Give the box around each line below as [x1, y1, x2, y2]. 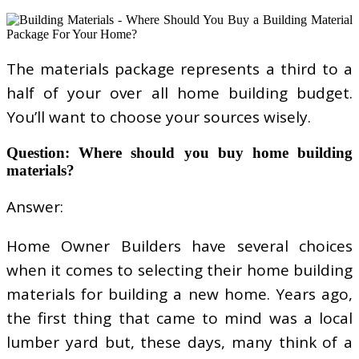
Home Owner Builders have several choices [6, 236, 353, 257]
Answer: [6, 196, 63, 218]
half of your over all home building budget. [6, 83, 353, 104]
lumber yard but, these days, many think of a [6, 332, 353, 353]
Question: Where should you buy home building [6, 144, 353, 162]
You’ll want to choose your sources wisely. [6, 107, 311, 128]
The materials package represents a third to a [6, 58, 353, 80]
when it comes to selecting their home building [6, 260, 353, 281]
